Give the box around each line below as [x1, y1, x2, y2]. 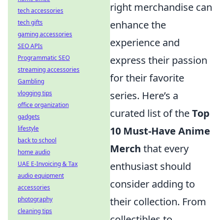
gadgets [18, 112, 40, 121]
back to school [18, 136, 56, 144]
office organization [18, 101, 69, 109]
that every [141, 142, 189, 156]
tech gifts [18, 18, 43, 27]
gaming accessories [18, 30, 72, 38]
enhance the [110, 18, 166, 32]
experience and [110, 36, 180, 50]
